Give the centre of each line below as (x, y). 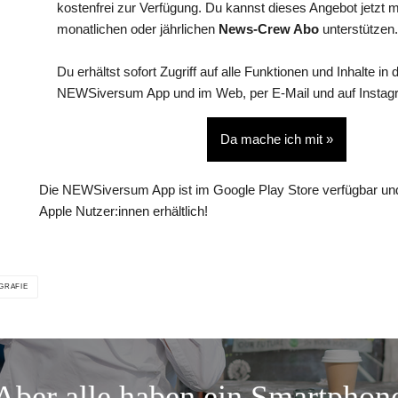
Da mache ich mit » (277, 139)
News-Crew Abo (269, 29)
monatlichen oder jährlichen (138, 29)
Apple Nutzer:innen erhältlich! (123, 211)
